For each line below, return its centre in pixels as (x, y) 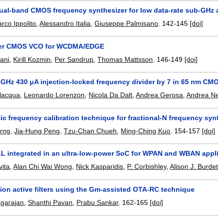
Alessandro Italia (65, 24)
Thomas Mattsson (125, 59)
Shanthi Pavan (50, 202)
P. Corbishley (147, 167)
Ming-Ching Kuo (146, 131)
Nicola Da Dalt (111, 95)
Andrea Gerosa (160, 95)
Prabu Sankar (98, 202)
